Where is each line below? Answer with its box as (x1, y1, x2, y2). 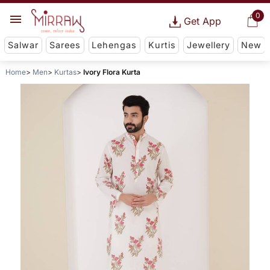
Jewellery (186, 40, 230, 51)
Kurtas (54, 67, 77, 77)
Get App (183, 15, 221, 27)
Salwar (7, 40, 39, 51)
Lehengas (92, 40, 137, 51)
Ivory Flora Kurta (83, 67, 140, 77)
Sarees (49, 40, 81, 51)
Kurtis (148, 40, 176, 51)
